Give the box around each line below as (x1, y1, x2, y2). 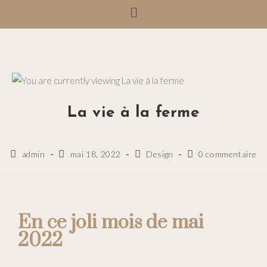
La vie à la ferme (67, 104, 200, 121)
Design (146, 148, 173, 159)
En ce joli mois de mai (18, 210, 204, 235)
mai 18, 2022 (70, 148, 122, 159)
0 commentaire (198, 148, 257, 159)
